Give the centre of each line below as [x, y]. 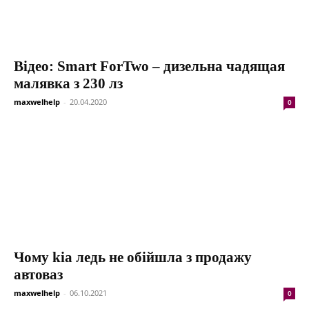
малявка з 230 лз [68, 83]
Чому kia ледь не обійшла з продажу [133, 257]
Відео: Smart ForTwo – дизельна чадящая [149, 66]
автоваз [38, 274]
